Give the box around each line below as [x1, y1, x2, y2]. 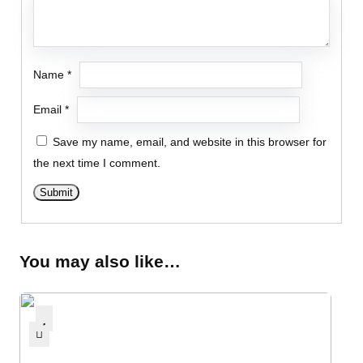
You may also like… [19, 252, 181, 272]
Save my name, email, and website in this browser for [53, 135, 327, 149]
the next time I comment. [33, 156, 161, 170]
